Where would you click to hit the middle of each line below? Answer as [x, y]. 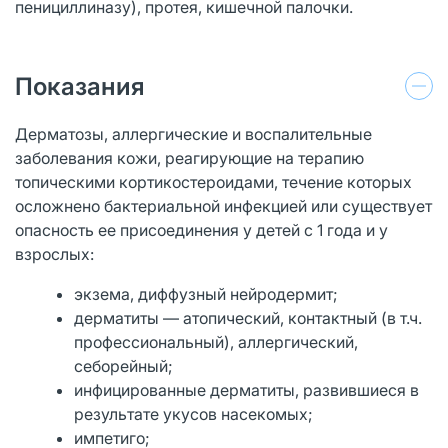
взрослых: [54, 253]
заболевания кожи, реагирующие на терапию [189, 157]
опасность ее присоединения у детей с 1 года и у [201, 229]
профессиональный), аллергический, [216, 341]
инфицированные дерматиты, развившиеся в [247, 389]
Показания [80, 86]
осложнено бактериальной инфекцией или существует [223, 205]
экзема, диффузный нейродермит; [206, 293]
